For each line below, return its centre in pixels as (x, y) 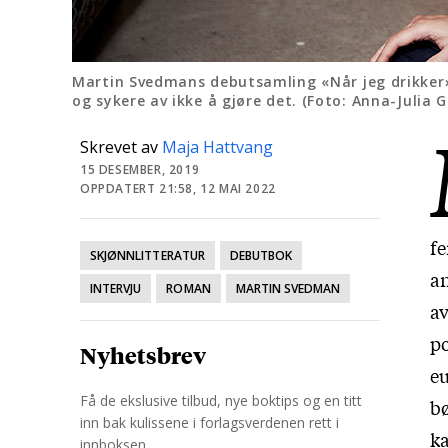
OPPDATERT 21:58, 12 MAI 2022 (178, 188)
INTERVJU (116, 288)
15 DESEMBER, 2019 (140, 169)
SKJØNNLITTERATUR (147, 255)
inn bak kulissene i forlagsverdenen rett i (209, 422)
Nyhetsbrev (143, 355)
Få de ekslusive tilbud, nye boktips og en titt (221, 400)
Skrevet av (121, 147)
